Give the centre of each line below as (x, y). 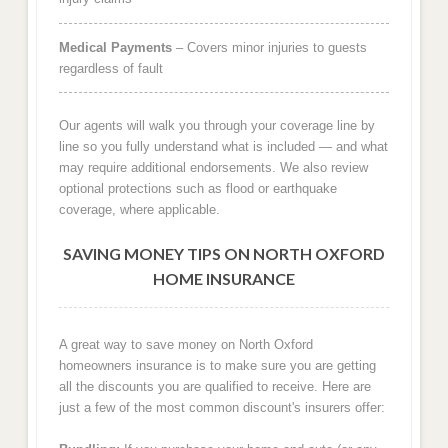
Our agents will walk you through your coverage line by (216, 125)
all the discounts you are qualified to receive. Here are (214, 386)
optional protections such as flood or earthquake (197, 188)
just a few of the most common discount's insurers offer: (221, 407)
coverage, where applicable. (139, 209)
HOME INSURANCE (224, 279)
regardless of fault (110, 68)
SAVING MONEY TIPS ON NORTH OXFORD (224, 254)
